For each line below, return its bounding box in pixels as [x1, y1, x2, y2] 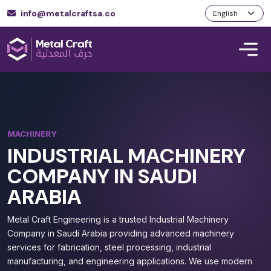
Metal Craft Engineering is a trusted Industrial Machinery [7, 214, 229, 224]
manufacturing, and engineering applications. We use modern [7, 256, 252, 266]
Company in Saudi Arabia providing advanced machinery [7, 228, 234, 238]
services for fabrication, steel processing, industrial [7, 242, 211, 252]
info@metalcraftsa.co [21, 7, 116, 19]
